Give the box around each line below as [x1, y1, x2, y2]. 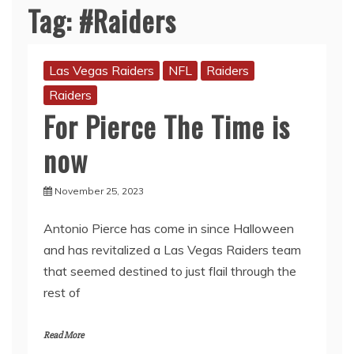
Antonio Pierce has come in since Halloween [43, 220, 294, 236]
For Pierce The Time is [43, 105, 290, 147]
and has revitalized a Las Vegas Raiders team [43, 242, 301, 258]
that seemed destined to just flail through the [43, 263, 296, 279]
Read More [43, 330, 84, 341]
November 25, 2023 [55, 185, 144, 197]
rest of [43, 284, 81, 300]
